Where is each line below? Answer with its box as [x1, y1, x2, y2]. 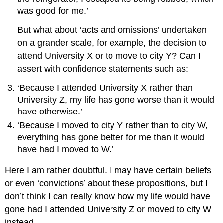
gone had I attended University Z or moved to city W [5, 204, 212, 215]
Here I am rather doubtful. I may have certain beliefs [5, 165, 212, 176]
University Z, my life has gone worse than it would [17, 94, 215, 105]
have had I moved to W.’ [17, 144, 114, 154]
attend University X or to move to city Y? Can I [17, 50, 201, 61]
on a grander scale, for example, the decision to [17, 37, 207, 48]
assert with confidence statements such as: [17, 63, 189, 74]
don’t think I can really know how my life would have [5, 191, 211, 202]
